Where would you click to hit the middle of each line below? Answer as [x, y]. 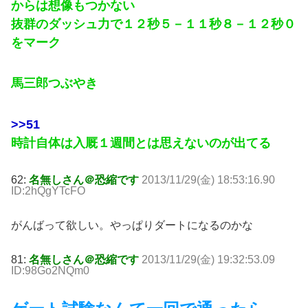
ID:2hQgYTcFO [48, 191]
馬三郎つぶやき [54, 84]
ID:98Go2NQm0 [50, 271]
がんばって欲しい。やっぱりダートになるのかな [132, 225]
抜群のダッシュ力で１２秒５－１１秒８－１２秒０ [153, 24]
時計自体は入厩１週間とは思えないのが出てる [141, 143]
